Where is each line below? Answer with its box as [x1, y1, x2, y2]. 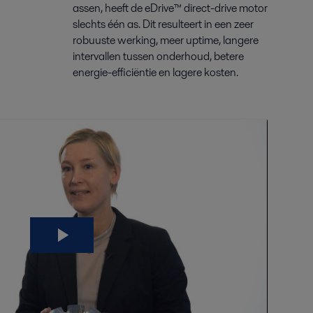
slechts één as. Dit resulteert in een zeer [73, 16, 254, 32]
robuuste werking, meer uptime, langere [73, 32, 259, 48]
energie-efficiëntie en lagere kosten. [73, 64, 238, 80]
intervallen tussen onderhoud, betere [73, 48, 244, 64]
